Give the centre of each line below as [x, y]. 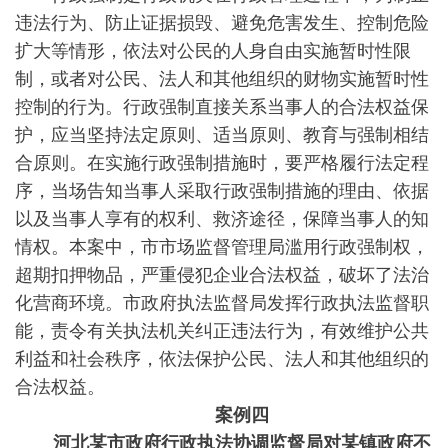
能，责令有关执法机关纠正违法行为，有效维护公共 [222, 329]
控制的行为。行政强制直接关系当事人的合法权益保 [222, 105]
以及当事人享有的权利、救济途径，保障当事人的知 [222, 217]
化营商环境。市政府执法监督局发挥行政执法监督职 [222, 301]
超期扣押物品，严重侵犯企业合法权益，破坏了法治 [222, 273]
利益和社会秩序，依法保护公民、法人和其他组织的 [222, 357]
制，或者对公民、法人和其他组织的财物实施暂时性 [222, 77]
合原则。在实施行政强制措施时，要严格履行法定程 [222, 161]
